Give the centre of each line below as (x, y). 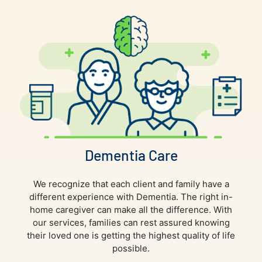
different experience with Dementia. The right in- (131, 197)
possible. (131, 249)
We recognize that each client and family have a (131, 184)
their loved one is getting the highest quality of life (131, 236)
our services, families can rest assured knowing (131, 223)
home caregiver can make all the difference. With (131, 210)
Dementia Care (131, 155)
